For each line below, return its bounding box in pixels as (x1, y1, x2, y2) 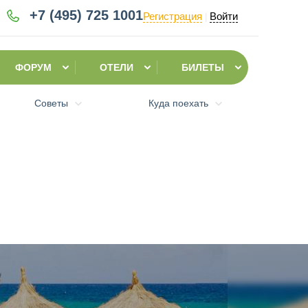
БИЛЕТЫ (181, 62, 224, 73)
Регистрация (143, 10, 202, 22)
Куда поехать (148, 98, 208, 109)
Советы (34, 98, 69, 109)
